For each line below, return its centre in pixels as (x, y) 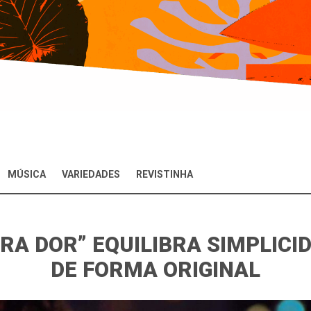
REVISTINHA (165, 174)
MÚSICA (27, 174)
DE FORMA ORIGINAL (155, 269)
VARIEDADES (91, 174)
